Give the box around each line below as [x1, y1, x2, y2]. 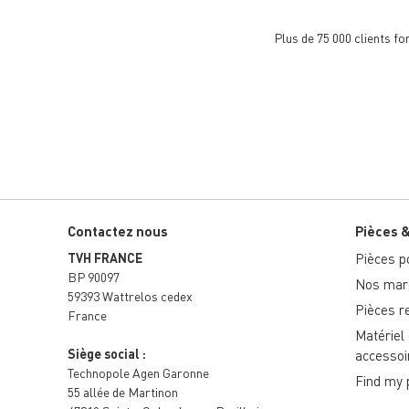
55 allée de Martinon [67, 383, 181, 401]
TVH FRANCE [67, 249, 142, 267]
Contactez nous [67, 222, 168, 241]
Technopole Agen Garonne [67, 364, 212, 382]
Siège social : [67, 345, 149, 362]
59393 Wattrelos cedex [67, 288, 193, 305]
